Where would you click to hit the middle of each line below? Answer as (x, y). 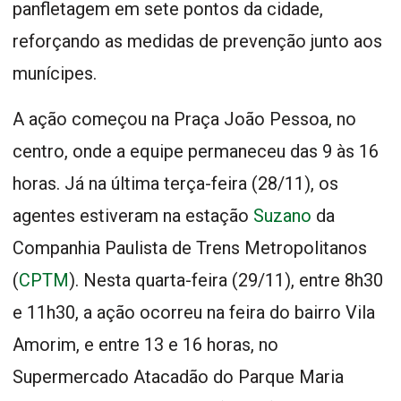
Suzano (285, 215)
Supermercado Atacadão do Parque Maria (178, 376)
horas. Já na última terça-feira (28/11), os (175, 183)
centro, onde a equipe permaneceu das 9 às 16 (196, 151)
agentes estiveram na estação (133, 215)
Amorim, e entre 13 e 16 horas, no (145, 344)
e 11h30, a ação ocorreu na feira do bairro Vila (194, 312)
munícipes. (55, 73)
